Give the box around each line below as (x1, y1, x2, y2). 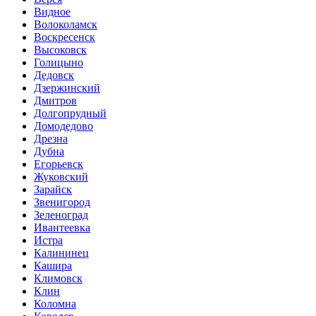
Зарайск (34, 183, 72, 195)
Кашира (34, 259, 72, 272)
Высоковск (34, 43, 87, 56)
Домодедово (34, 119, 93, 132)
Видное (34, 5, 71, 18)
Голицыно (34, 56, 83, 68)
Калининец (34, 246, 89, 259)
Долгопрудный (34, 107, 107, 119)
